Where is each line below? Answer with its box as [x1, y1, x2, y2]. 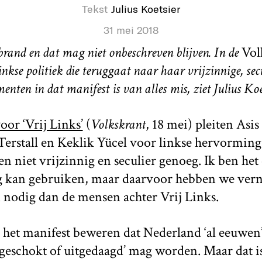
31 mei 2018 [104, 23, 158, 36]
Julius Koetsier [111, 2, 180, 15]
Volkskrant [90, 115, 146, 133]
